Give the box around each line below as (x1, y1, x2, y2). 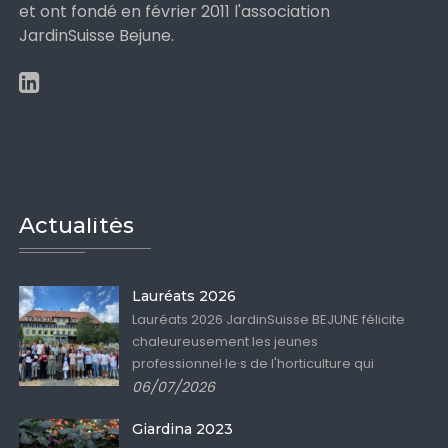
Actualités (19, 212, 135, 240)
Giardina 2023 (132, 420, 234, 439)
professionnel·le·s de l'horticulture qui (132, 354, 375, 374)
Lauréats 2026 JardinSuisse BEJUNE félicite (132, 310, 406, 330)
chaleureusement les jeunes (132, 332, 319, 352)
